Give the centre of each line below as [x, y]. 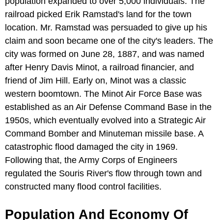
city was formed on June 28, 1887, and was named [105, 54]
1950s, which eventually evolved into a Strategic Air [105, 120]
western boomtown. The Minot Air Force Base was [103, 94]
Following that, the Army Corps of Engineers [91, 160]
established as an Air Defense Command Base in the [108, 107]
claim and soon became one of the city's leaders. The [109, 41]
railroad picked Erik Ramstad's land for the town [98, 14]
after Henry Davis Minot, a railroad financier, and [99, 67]
